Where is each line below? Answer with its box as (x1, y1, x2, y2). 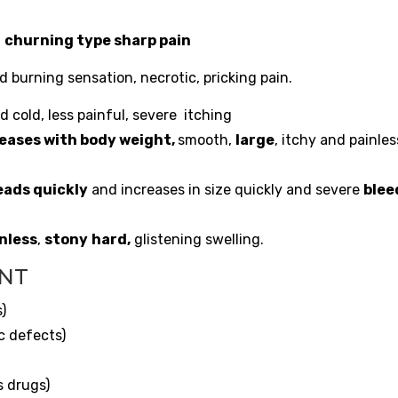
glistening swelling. (131, 231, 264, 249)
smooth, (178, 131, 235, 149)
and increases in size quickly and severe (92, 181, 363, 199)
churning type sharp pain (4, 32, 191, 50)
